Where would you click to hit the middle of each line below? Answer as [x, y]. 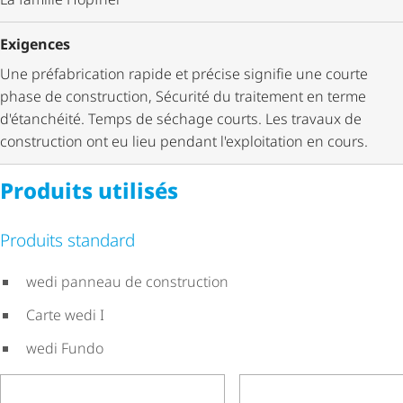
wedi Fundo [64, 349]
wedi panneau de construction [127, 282]
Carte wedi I [65, 315]
